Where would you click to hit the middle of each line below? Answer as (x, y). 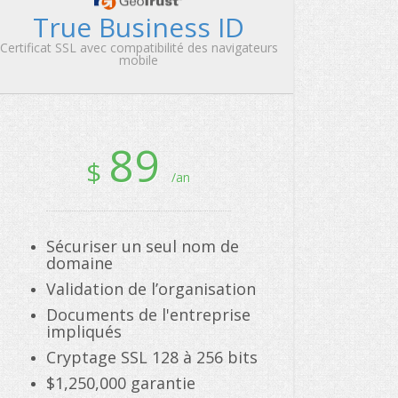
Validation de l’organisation (151, 289)
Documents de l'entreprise (148, 314)
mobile (139, 60)
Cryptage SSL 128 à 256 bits (152, 357)
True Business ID (139, 27)
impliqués (84, 331)
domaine (80, 263)
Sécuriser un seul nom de (143, 246)
